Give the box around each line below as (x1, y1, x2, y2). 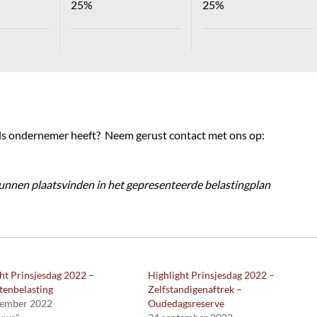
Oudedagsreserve (147, 297, 224, 310)
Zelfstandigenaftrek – (147, 283, 242, 296)
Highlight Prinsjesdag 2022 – (147, 269, 275, 282)
